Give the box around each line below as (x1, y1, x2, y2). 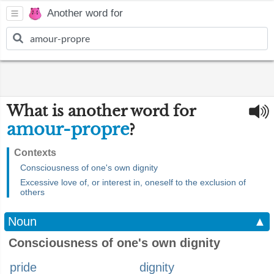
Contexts (14, 147, 56, 158)
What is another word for (7, 102, 195, 120)
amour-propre (7, 119, 129, 139)
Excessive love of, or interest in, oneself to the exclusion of (20, 177, 246, 187)
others (20, 187, 45, 197)
